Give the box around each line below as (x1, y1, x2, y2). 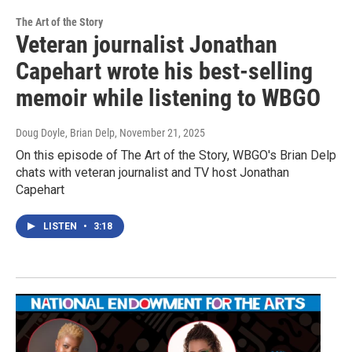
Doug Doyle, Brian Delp (16, 126, 115, 140)
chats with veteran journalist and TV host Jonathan (16, 165, 289, 181)
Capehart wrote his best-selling (16, 57, 313, 86)
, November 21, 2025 (115, 126, 205, 140)
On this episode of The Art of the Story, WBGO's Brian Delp (16, 148, 336, 163)
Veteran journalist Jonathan (16, 31, 277, 59)
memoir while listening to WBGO (16, 84, 321, 112)
